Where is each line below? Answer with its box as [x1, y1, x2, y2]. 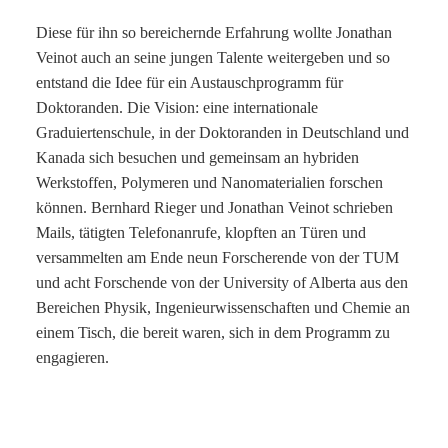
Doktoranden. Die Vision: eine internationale [36, 99, 318, 117]
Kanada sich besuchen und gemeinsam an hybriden [36, 149, 359, 167]
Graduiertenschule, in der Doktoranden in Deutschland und [36, 124, 409, 142]
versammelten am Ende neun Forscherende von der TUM [36, 249, 399, 267]
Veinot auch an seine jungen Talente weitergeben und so [36, 49, 390, 67]
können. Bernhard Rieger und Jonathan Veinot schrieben [36, 199, 393, 217]
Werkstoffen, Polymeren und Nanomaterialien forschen [36, 174, 383, 192]
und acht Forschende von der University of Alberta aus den [36, 274, 408, 292]
